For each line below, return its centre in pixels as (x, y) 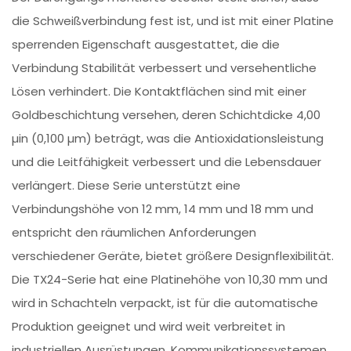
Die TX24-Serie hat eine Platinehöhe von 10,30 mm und (170, 280)
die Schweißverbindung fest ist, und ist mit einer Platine (173, 21)
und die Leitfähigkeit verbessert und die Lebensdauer (167, 162)
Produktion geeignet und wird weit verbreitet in (149, 327)
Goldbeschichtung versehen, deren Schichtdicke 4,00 (166, 115)
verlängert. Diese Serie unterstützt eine (127, 186)
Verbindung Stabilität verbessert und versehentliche (165, 68)
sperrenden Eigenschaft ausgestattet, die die (146, 45)
